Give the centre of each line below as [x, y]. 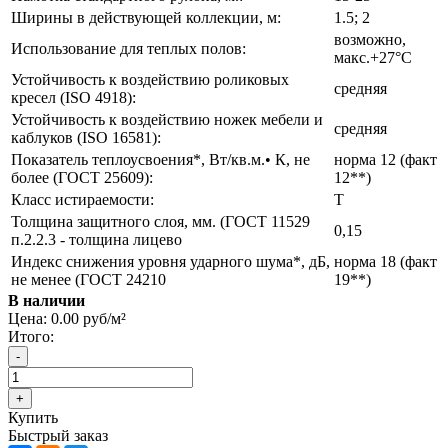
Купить [33, 418]
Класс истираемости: [82, 200]
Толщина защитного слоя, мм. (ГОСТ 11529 [160, 222]
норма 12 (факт [385, 160]
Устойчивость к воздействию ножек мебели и [167, 120]
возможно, [370, 40]
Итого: [31, 337]
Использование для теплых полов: [128, 49]
